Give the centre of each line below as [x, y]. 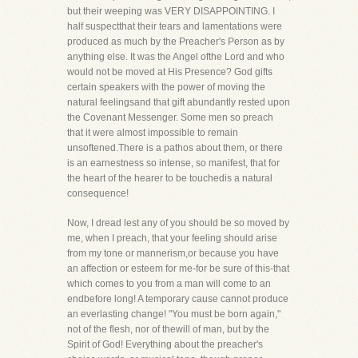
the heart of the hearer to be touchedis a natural [170, 178]
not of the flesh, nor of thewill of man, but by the [168, 329]
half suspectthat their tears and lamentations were [175, 26]
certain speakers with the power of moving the [166, 87]
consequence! [98, 193]
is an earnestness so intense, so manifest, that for [173, 163]
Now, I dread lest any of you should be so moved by [178, 223]
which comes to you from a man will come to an [169, 284]
